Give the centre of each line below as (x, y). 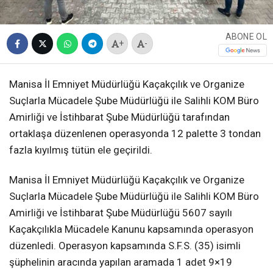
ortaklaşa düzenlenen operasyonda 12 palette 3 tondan (135, 133)
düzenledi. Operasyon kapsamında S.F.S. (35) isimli (125, 245)
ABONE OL (246, 37)
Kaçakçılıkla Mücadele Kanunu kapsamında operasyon (131, 229)
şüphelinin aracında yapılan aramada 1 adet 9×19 (121, 262)
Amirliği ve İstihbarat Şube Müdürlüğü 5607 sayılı (121, 212)
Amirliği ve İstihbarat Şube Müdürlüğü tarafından (119, 117)
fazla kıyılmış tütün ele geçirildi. (81, 150)
